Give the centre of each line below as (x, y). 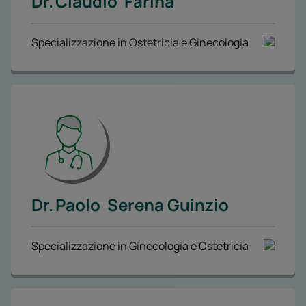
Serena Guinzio (168, 204)
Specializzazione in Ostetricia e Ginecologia (140, 42)
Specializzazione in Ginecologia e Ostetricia (140, 246)
